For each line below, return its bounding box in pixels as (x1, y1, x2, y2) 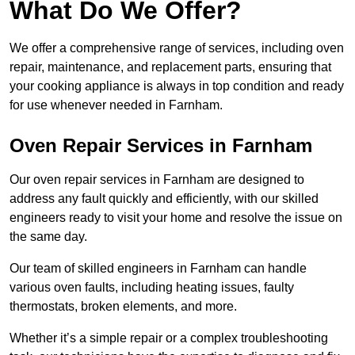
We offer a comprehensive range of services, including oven (10, 41, 344, 55)
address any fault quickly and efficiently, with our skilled (10, 192, 319, 206)
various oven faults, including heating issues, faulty (10, 281, 294, 295)
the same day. (10, 230, 87, 244)
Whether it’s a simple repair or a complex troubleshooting (10, 331, 328, 345)
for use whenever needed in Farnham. (10, 98, 223, 113)
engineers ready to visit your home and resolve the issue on (10, 211, 342, 225)
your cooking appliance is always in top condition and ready (10, 79, 344, 94)
